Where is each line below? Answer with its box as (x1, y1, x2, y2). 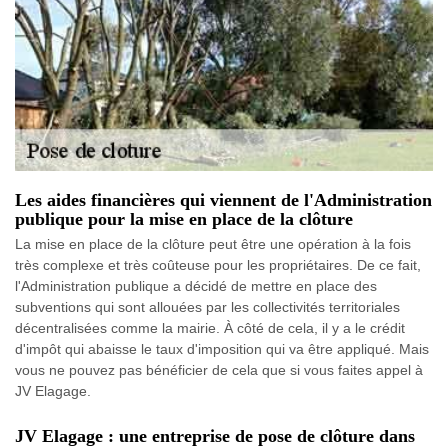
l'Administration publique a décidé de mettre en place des (15, 278, 377, 294)
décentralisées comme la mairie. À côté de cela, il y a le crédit (15, 320, 405, 336)
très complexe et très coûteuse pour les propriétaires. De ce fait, (15, 257, 421, 273)
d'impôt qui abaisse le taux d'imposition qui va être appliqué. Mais (15, 341, 429, 357)
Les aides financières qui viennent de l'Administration (15, 190, 432, 210)
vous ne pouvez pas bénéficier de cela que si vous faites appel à (15, 362, 423, 378)
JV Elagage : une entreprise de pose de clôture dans (15, 426, 415, 446)
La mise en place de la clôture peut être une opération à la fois (15, 236, 411, 252)
